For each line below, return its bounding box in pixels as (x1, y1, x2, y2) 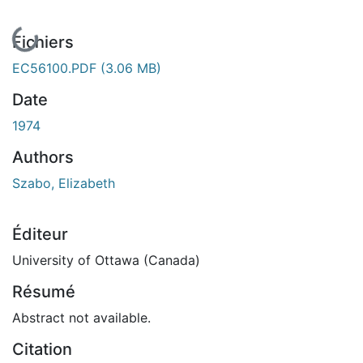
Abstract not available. (12, 309, 151, 326)
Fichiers (12, 32, 74, 52)
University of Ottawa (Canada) (12, 251, 200, 268)
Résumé (12, 281, 75, 301)
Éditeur (12, 224, 68, 244)
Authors (12, 147, 74, 167)
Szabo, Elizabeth (12, 174, 115, 191)
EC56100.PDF (12, 59, 100, 76)
